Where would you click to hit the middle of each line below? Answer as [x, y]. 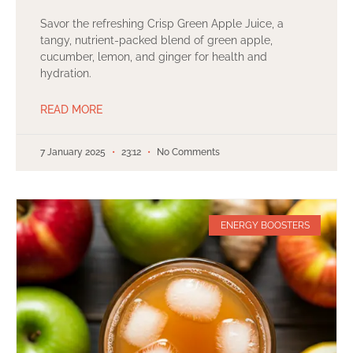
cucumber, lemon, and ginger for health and [154, 56]
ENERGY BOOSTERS [265, 226]
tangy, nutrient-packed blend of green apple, [156, 40]
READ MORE [71, 109]
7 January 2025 [74, 152]
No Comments [187, 152]
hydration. [66, 73]
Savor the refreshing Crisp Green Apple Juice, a [162, 23]
